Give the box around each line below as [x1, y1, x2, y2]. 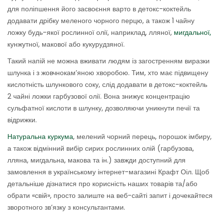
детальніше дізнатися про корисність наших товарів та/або [7, 179, 197, 189]
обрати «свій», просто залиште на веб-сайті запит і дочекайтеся [7, 191, 213, 201]
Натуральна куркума [7, 132, 73, 142]
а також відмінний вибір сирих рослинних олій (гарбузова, [7, 143, 194, 154]
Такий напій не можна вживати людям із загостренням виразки [7, 56, 210, 66]
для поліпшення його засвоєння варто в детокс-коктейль [7, 4, 191, 14]
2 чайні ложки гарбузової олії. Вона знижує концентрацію [7, 91, 190, 102]
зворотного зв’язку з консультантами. [7, 202, 125, 213]
